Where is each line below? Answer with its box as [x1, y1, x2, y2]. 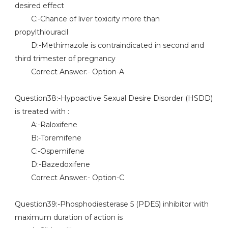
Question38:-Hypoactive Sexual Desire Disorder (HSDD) [14, 94, 213, 103]
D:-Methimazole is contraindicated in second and [14, 41, 204, 50]
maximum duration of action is [14, 213, 123, 222]
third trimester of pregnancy [14, 54, 116, 63]
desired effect [14, 1, 64, 10]
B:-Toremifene [14, 133, 81, 142]
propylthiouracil [14, 27, 68, 37]
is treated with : [14, 107, 69, 116]
